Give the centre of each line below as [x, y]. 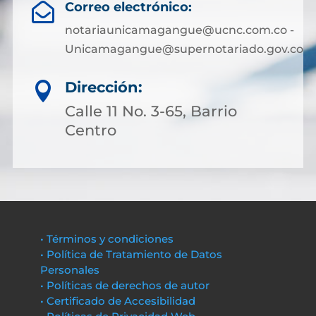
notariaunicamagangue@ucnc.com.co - [179, 30]
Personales [69, 270]
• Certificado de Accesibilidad [117, 301]
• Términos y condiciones [107, 239]
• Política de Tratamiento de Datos [131, 254]
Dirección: [104, 87]
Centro [91, 130]
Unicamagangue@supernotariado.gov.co [184, 49]
